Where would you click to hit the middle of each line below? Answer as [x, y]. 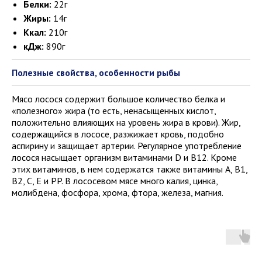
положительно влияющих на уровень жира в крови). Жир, [126, 122]
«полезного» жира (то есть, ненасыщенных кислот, [114, 111]
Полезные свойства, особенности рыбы [96, 73]
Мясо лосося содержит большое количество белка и [118, 99]
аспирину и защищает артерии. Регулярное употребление [127, 146]
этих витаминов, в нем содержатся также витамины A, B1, [130, 169]
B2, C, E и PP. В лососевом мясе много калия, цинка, [115, 181]
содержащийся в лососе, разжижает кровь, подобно [118, 134]
